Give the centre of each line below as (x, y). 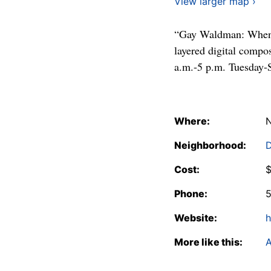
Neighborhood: (210, 145)
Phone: (191, 194)
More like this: (208, 242)
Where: (192, 121)
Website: (196, 218)
